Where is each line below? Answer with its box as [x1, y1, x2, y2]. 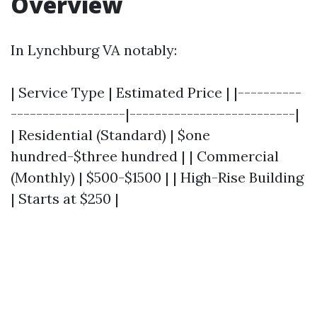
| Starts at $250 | [11, 190, 119, 207]
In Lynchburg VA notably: [11, 41, 177, 59]
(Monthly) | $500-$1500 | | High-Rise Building [11, 168, 304, 186]
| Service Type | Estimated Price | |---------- [11, 83, 301, 101]
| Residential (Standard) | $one [11, 126, 210, 144]
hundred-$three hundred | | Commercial [11, 147, 279, 165]
